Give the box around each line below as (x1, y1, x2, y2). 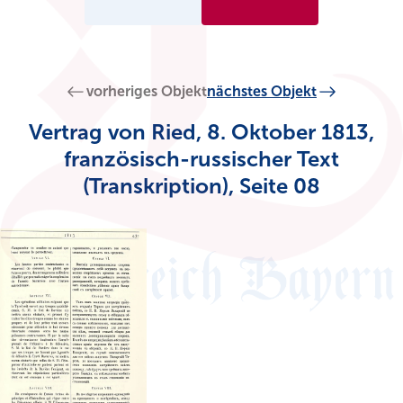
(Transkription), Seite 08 (83, 173, 320, 200)
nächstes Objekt (207, 83, 317, 101)
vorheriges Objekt (86, 83, 207, 101)
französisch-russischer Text (64, 146, 339, 173)
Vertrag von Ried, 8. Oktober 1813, (29, 119, 374, 146)
